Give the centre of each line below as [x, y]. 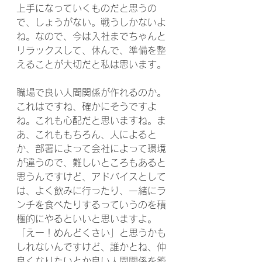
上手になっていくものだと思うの [87, 8]
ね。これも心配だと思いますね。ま [91, 120]
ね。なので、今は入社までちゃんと [91, 36]
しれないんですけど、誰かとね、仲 [91, 247]
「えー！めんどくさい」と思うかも [91, 233]
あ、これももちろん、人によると [87, 135]
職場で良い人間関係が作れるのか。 [91, 92]
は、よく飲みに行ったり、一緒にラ [91, 191]
